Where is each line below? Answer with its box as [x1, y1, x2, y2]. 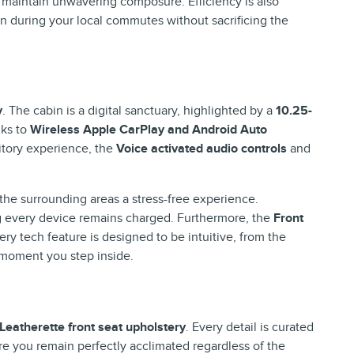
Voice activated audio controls [116, 140, 287, 156]
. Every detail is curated [186, 318, 314, 335]
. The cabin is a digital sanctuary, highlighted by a [2, 102, 276, 119]
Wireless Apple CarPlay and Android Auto [30, 121, 267, 137]
